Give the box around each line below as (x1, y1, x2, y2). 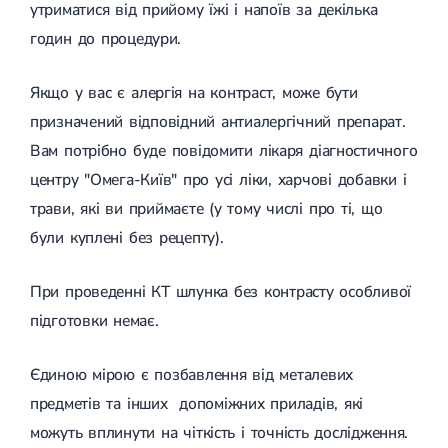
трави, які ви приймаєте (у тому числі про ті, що (30, 197, 383, 220)
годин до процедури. (30, 27, 182, 50)
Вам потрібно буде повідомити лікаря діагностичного (30, 139, 418, 162)
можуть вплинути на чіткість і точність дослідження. (30, 421, 409, 444)
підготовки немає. (30, 309, 159, 332)
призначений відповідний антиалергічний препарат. (30, 110, 406, 133)
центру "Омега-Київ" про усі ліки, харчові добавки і (30, 168, 407, 191)
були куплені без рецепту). (30, 226, 224, 249)
